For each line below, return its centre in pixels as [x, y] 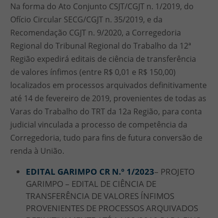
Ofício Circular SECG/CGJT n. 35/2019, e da [86, 19]
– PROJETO [174, 171]
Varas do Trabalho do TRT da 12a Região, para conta [106, 111]
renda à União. [37, 151]
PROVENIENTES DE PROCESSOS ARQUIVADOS [112, 208]
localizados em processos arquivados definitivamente [109, 85]
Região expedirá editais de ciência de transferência [103, 59]
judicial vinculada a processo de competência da [99, 124]
